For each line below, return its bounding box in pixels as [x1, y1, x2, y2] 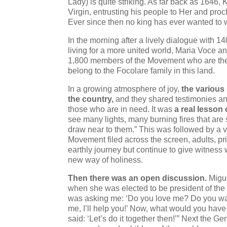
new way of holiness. [68, 156, 143, 165]
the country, [68, 95, 114, 104]
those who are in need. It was [68, 105, 175, 114]
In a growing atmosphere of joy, [68, 85, 182, 94]
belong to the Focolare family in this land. [68, 66, 215, 75]
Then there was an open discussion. [68, 174, 207, 183]
